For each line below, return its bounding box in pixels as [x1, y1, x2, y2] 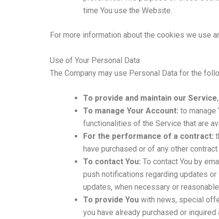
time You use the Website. [83, 5, 172, 15]
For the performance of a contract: [83, 131, 214, 141]
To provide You [83, 195, 139, 205]
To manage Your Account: [83, 106, 178, 116]
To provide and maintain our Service [83, 93, 217, 103]
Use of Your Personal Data [50, 55, 140, 65]
